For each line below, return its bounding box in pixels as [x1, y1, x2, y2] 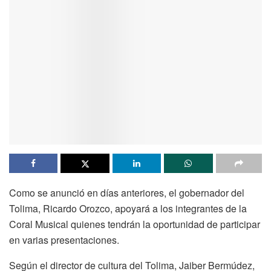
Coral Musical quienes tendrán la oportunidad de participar [9, 217, 260, 232]
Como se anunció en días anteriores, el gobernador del [9, 186, 244, 200]
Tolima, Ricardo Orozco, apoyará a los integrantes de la [9, 201, 247, 216]
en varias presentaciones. [9, 233, 119, 247]
